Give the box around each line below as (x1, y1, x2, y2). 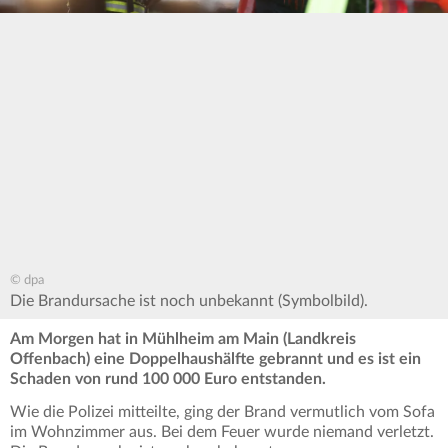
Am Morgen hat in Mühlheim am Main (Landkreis (10, 331, 356, 348)
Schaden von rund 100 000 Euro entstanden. (10, 371, 326, 388)
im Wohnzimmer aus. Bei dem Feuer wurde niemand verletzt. (10, 424, 434, 441)
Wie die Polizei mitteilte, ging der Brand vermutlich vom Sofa (10, 404, 435, 421)
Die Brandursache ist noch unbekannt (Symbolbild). (10, 293, 368, 310)
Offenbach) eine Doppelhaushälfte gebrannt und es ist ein (10, 351, 421, 368)
